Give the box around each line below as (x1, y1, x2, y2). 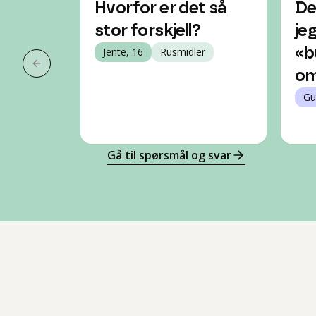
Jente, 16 (103, 45, 143, 59)
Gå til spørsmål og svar (107, 147, 231, 163)
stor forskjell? (95, 23, 200, 39)
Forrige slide (35, 63, 104, 79)
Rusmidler (160, 45, 205, 59)
